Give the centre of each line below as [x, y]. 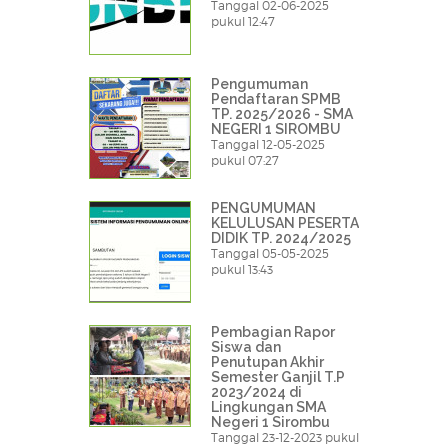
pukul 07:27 [245, 161]
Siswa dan [246, 347]
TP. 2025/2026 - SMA [282, 114]
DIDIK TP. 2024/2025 [281, 238]
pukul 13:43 [242, 270]
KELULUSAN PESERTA [285, 223]
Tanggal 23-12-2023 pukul [285, 438]
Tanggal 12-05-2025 [268, 145]
